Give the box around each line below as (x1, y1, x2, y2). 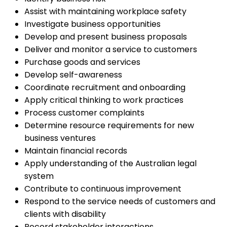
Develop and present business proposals (24, 31, 187, 43)
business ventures (24, 132, 96, 144)
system (24, 170, 54, 182)
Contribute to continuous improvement (24, 183, 181, 195)
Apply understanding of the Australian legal (24, 158, 197, 170)
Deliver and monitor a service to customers (24, 44, 197, 56)
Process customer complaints (24, 107, 144, 119)
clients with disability (24, 208, 106, 220)
